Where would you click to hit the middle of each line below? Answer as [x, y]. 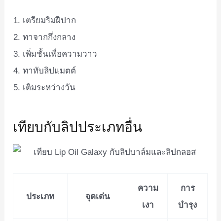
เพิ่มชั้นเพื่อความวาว [60, 54]
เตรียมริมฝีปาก [50, 21]
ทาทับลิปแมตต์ [50, 71]
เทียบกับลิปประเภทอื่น [78, 126]
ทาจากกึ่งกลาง [49, 37]
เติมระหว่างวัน [49, 88]
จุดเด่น [98, 196]
